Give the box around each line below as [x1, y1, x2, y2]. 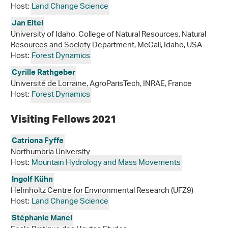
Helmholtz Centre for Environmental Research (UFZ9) [11, 183, 193, 199]
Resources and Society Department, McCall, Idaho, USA [11, 38, 202, 53]
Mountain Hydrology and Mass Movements [32, 155, 181, 171]
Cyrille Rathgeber [12, 66, 75, 81]
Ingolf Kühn [12, 173, 53, 188]
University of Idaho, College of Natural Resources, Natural [11, 27, 206, 43]
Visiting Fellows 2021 [11, 112, 119, 125]
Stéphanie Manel [12, 212, 72, 226]
